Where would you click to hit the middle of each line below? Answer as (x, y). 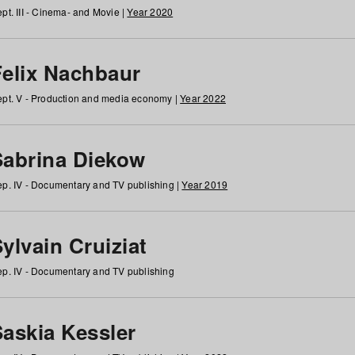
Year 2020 (150, 11)
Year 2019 (205, 184)
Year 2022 (203, 98)
